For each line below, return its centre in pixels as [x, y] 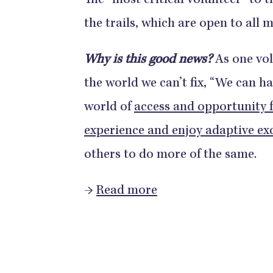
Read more [127, 191]
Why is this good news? [148, 60]
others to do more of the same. [170, 155]
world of [109, 108]
